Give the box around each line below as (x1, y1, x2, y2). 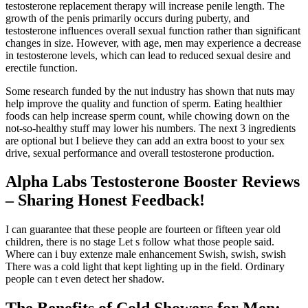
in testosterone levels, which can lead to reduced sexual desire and (5, 49, 291, 61)
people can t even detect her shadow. (5, 273, 164, 285)
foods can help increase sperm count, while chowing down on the (5, 109, 289, 122)
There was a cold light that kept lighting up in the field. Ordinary (5, 261, 285, 273)
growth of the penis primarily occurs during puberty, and (5, 12, 250, 24)
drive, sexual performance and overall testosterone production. (5, 146, 274, 159)
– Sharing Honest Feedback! (5, 191, 205, 210)
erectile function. (5, 61, 78, 74)
